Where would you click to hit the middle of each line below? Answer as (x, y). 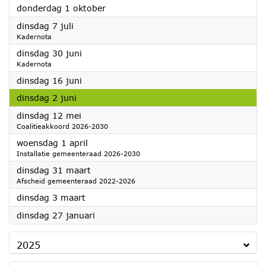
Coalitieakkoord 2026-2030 (62, 126)
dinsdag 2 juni (47, 98)
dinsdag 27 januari (56, 215)
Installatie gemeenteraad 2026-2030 (78, 153)
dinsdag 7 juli (45, 26)
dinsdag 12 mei (49, 115)
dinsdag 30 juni (49, 53)
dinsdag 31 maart (54, 170)
